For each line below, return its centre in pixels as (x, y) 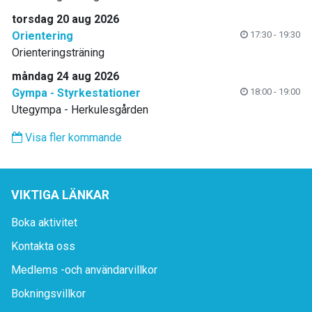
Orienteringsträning (58, 53)
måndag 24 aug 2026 (65, 77)
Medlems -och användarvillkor (84, 270)
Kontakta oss (43, 247)
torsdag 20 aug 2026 (65, 19)
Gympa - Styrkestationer (76, 93)
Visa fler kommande (72, 138)
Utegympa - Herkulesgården (80, 110)
